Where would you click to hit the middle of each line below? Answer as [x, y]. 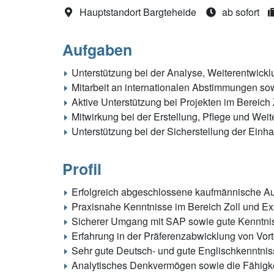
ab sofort [239, 12]
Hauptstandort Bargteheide [137, 12]
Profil [82, 169]
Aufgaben [97, 50]
